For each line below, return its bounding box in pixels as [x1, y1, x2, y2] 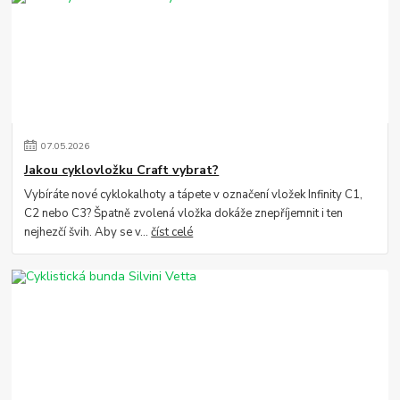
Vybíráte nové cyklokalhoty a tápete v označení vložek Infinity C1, [24, 186, 363, 203]
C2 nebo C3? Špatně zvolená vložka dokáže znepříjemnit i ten [24, 204, 344, 221]
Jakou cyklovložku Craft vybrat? [24, 161, 220, 179]
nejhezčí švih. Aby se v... [24, 223, 152, 240]
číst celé [151, 223, 194, 240]
